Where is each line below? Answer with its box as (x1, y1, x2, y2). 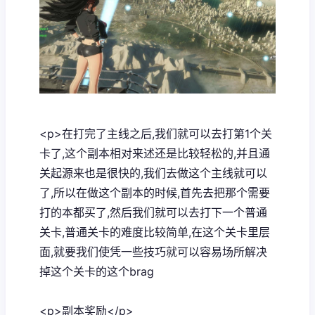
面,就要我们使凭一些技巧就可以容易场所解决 (39, 244, 267, 259)
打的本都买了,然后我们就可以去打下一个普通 (39, 205, 267, 219)
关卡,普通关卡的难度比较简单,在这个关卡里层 (39, 224, 270, 239)
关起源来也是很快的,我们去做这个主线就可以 (39, 165, 267, 180)
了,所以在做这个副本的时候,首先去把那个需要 (39, 185, 270, 200)
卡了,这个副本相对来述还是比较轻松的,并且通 (39, 146, 270, 160)
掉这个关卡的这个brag (39, 264, 157, 278)
